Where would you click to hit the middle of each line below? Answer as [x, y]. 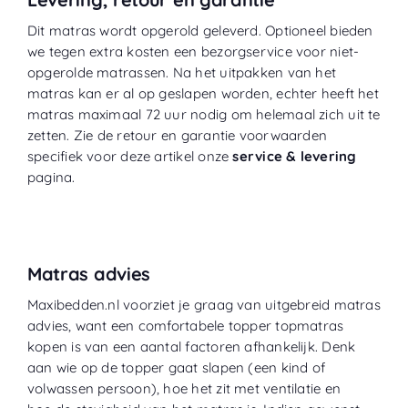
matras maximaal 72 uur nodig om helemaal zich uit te [204, 114]
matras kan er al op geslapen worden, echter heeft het [203, 93]
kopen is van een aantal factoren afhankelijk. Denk [191, 346]
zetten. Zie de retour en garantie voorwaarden [177, 135]
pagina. [51, 177]
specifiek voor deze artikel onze [130, 156]
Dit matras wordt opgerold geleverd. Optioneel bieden [200, 30]
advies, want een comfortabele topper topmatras [185, 325]
